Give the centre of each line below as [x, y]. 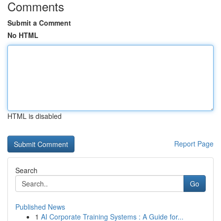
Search [26, 170]
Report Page [194, 144]
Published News [40, 207]
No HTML [23, 35]
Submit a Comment [39, 23]
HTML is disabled [35, 116]
